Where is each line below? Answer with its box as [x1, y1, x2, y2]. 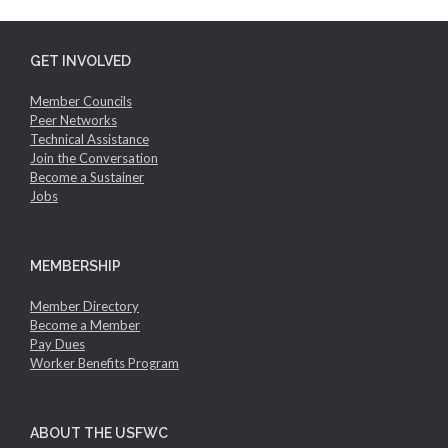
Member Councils [30, 93, 132, 109]
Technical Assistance [30, 131, 149, 147]
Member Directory [30, 298, 139, 314]
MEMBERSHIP [30, 258, 121, 274]
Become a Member [30, 317, 140, 333]
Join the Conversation [30, 150, 158, 166]
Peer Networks [30, 112, 117, 128]
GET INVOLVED [30, 53, 131, 69]
